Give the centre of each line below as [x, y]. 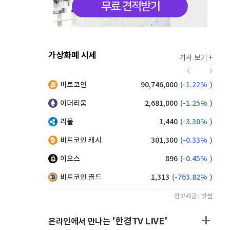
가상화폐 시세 [72, 55]
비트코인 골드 [81, 177]
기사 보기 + [196, 58]
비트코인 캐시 [81, 140]
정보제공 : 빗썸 [193, 196]
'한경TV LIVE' [140, 221]
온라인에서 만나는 [80, 222]
